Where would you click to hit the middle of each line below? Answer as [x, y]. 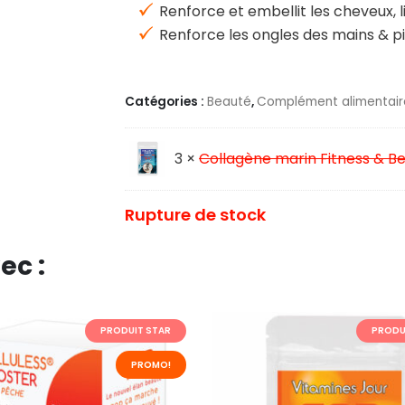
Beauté [230, 101]
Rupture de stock [196, 215]
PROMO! [151, 365]
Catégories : [166, 101]
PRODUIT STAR [136, 331]
